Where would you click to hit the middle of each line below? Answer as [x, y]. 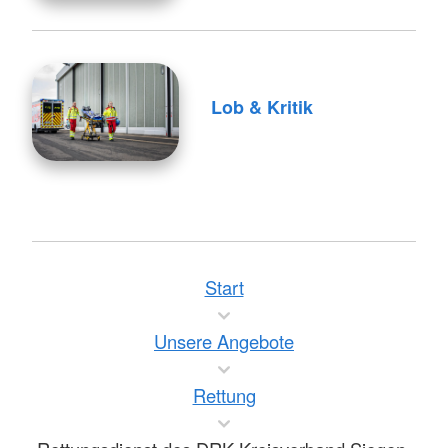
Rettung [224, 395]
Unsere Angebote [224, 341]
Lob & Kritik [261, 107]
